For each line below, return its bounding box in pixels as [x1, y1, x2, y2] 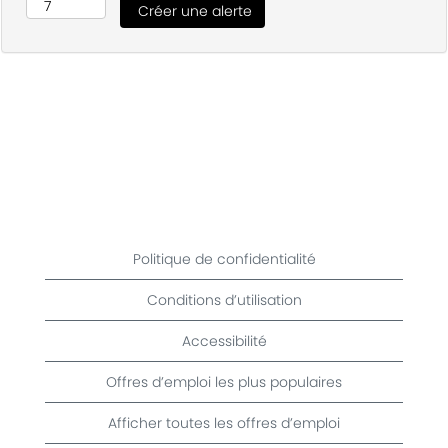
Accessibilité [181, 331, 267, 351]
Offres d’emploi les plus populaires [106, 372, 342, 392]
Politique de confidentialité [132, 249, 316, 269]
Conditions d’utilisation [146, 290, 302, 310]
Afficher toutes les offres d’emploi [108, 413, 340, 433]
